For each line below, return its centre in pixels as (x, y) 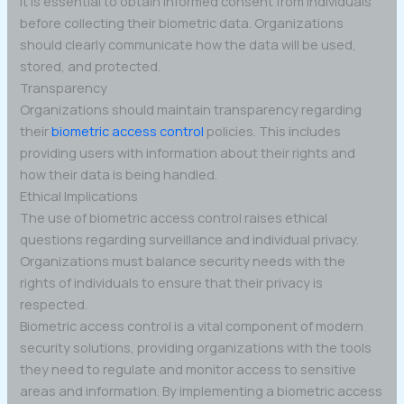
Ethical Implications (79, 196)
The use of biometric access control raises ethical (174, 218)
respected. (54, 304)
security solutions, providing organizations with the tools (196, 348)
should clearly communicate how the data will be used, (188, 45)
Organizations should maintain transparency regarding (191, 110)
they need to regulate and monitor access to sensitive (188, 369)
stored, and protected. (91, 66)
